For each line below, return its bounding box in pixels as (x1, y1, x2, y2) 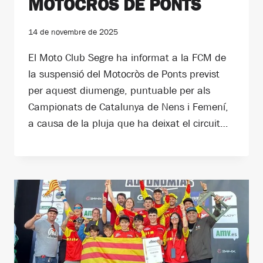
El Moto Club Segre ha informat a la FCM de (28, 52, 226, 63)
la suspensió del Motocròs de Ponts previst (28, 68, 220, 80)
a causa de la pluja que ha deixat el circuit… (28, 117, 228, 129)
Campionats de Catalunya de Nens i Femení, (28, 101, 228, 113)
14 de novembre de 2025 (28, 27, 118, 36)
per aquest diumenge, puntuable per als (28, 85, 210, 96)
